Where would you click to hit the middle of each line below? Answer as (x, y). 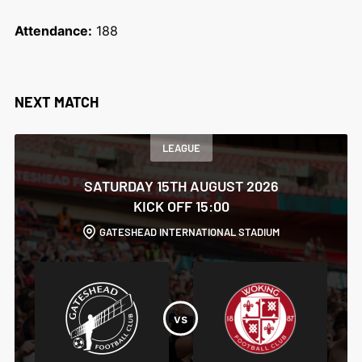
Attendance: (53, 31)
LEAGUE (181, 148)
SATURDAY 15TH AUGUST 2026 (181, 186)
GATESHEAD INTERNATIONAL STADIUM (189, 232)
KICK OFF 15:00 (181, 206)
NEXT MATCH (56, 102)
